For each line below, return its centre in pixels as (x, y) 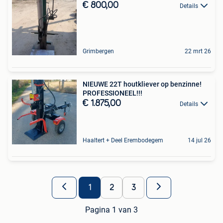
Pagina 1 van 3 (111, 210)
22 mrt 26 (198, 51)
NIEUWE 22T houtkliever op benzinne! (142, 84)
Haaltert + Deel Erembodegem (123, 140)
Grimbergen (98, 51)
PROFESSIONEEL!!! (112, 93)
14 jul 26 (199, 140)
